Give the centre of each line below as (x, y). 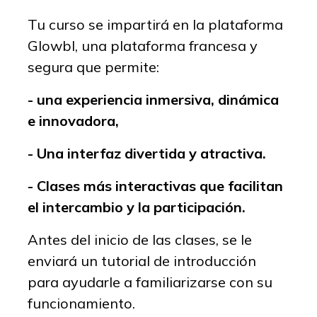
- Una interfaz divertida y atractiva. (149, 153)
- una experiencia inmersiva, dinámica (153, 99)
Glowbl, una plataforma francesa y (143, 45)
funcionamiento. (81, 303)
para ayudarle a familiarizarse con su (150, 282)
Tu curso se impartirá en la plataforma (155, 24)
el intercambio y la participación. (137, 207)
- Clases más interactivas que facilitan (155, 185)
